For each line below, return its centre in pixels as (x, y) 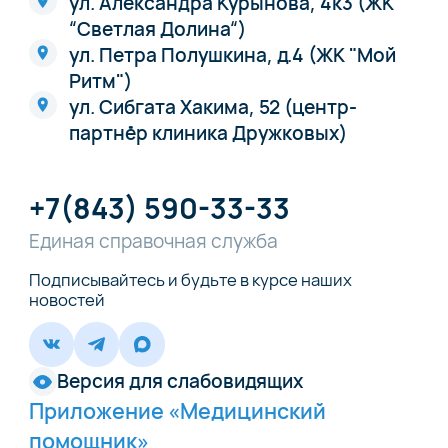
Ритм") (101, 81)
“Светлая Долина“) (158, 29)
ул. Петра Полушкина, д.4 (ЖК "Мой (233, 55)
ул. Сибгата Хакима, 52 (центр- (213, 107)
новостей (66, 299)
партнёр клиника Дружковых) (208, 133)
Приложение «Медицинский (177, 410)
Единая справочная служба (153, 240)
